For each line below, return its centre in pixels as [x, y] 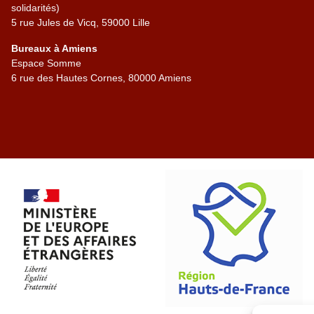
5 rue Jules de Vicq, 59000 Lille [81, 23]
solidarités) [35, 8]
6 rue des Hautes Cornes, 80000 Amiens [101, 78]
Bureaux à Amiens [54, 49]
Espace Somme [46, 63]
